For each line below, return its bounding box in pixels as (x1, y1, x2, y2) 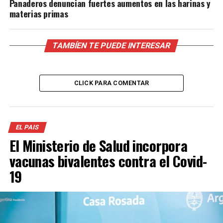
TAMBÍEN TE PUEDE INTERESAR (51, 40, 172, 50)
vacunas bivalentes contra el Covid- (9, 150, 207, 171)
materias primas (9, 6, 68, 20)
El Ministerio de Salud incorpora (9, 134, 188, 156)
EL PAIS (14, 123, 40, 131)
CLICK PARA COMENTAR (74, 79, 149, 87)
